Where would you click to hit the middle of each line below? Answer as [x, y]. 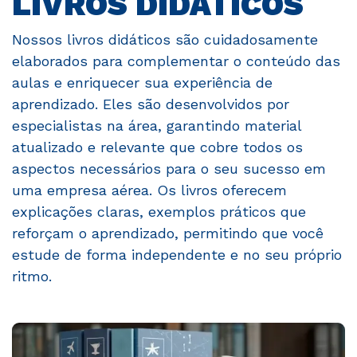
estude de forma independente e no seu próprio [177, 255]
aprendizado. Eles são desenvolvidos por [151, 104]
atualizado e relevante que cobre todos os [157, 147]
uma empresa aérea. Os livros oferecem [149, 190]
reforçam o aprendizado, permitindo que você [168, 233]
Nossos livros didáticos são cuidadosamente [165, 40]
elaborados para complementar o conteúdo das [176, 61]
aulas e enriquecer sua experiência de [142, 83]
